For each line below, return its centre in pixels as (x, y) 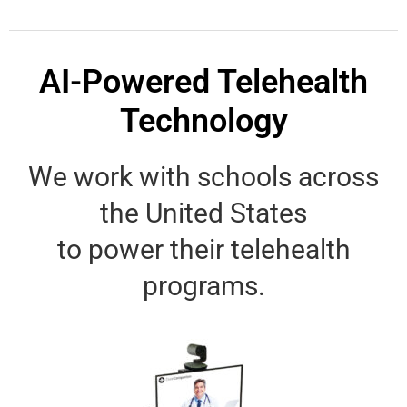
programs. (203, 286)
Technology (203, 121)
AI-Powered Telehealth (203, 82)
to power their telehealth (203, 250)
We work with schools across (203, 177)
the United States (203, 213)
